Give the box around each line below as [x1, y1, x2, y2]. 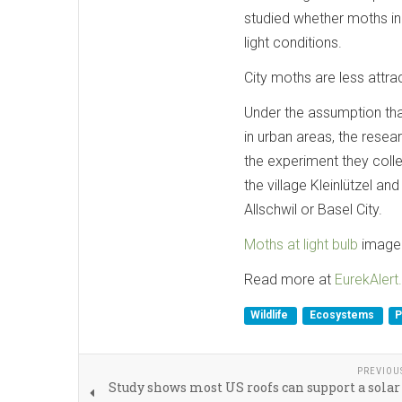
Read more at [244, 270, 335, 288]
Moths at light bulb [244, 235, 358, 253]
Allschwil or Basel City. [244, 200, 382, 218]
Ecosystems [309, 309, 377, 322]
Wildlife [250, 309, 292, 322]
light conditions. [244, 33, 342, 51]
